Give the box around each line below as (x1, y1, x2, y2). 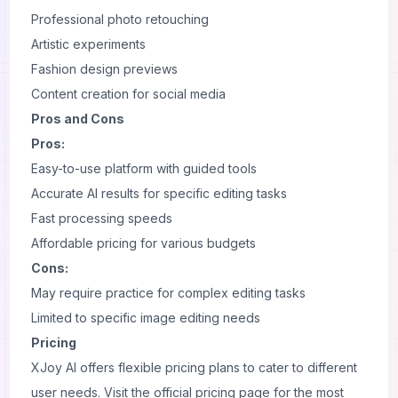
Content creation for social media (31, 86, 226, 101)
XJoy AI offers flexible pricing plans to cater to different (31, 360, 357, 375)
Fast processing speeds (31, 211, 172, 226)
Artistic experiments (31, 36, 146, 52)
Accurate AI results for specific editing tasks (31, 186, 287, 201)
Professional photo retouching (31, 12, 209, 27)
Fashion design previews (31, 61, 178, 76)
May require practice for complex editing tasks (31, 285, 306, 300)
